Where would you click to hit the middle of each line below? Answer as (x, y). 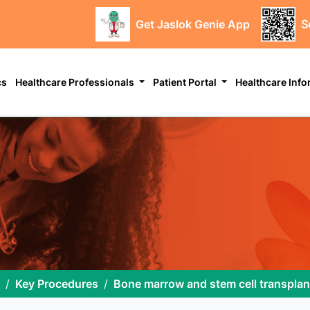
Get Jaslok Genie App (192, 24)
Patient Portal (186, 82)
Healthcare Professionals (76, 82)
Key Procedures (57, 283)
